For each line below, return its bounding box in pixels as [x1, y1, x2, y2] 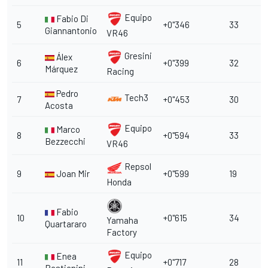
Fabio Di [56, 13, 89, 24]
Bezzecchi [45, 135, 86, 147]
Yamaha [106, 214, 138, 226]
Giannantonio [45, 25, 97, 36]
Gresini [124, 50, 152, 62]
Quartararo [45, 218, 87, 229]
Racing [106, 65, 134, 77]
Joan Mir [54, 167, 90, 179]
